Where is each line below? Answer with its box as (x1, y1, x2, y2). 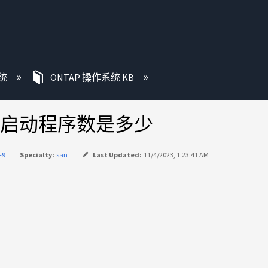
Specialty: (20, 150, 55, 159)
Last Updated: (93, 150, 142, 159)
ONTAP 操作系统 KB (48, 71, 136, 83)
